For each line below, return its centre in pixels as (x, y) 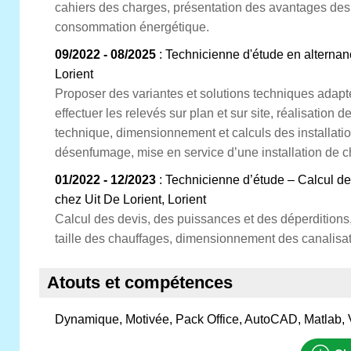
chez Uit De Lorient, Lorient (130, 199)
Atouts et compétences (140, 282)
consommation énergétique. (132, 27)
